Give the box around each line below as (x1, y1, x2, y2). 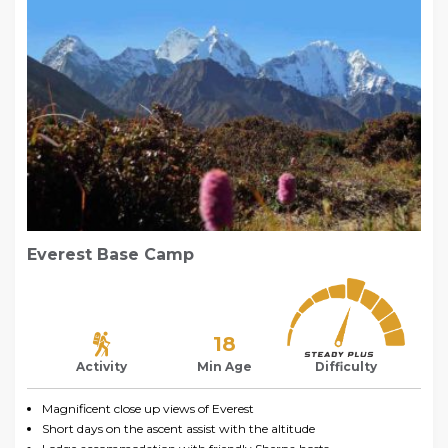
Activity (76, 358, 128, 374)
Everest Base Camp (27, 244, 194, 264)
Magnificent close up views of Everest (42, 400, 254, 416)
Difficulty (315, 358, 378, 374)
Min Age (196, 358, 252, 374)
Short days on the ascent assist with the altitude (42, 420, 315, 436)
